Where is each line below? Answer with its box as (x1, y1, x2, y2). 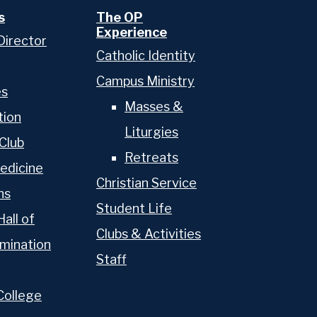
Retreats (125, 149, 178, 165)
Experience (96, 25, 167, 40)
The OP (96, 10, 143, 25)
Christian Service (96, 175, 197, 190)
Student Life (96, 200, 172, 216)
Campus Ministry (96, 73, 195, 88)
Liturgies (125, 124, 178, 139)
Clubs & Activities (96, 226, 201, 241)
